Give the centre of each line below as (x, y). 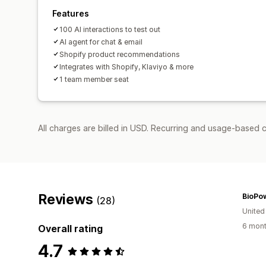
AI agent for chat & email (101, 42)
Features (71, 13)
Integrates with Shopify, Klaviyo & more (126, 66)
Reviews (67, 199)
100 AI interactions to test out (110, 29)
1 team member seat (94, 79)
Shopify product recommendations (120, 54)
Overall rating (70, 228)
